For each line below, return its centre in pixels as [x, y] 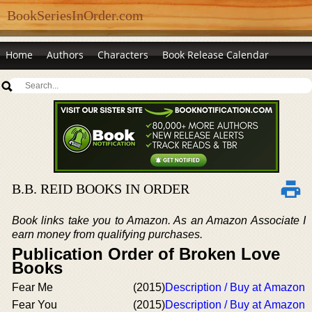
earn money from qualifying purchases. [107, 234]
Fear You [34, 305]
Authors [65, 55]
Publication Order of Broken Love [146, 254]
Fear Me [32, 287]
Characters [123, 55]
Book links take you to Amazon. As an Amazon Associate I [159, 220]
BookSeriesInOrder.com [75, 15]
